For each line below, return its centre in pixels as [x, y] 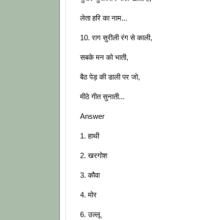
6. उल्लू [90, 215]
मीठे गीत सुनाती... [102, 97]
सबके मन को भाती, [104, 57]
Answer [92, 116]
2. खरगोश [94, 156]
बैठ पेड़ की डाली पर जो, [110, 77]
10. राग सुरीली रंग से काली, [116, 38]
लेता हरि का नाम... [104, 18]
